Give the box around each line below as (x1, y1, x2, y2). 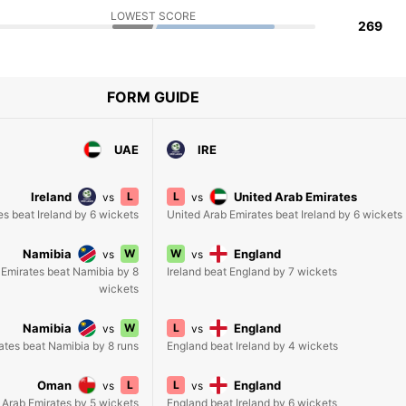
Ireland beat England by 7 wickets (167, 265, 337, 278)
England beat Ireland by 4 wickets (167, 339, 338, 353)
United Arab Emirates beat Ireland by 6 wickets (167, 208, 402, 221)
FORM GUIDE (107, 88, 199, 106)
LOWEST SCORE (111, 9, 196, 23)
